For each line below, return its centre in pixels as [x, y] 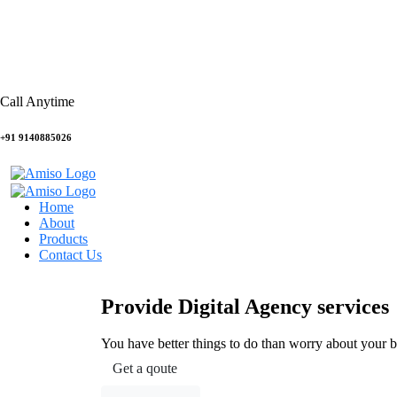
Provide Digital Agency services [245, 306]
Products [63, 238]
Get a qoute [145, 369]
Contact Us [70, 254]
